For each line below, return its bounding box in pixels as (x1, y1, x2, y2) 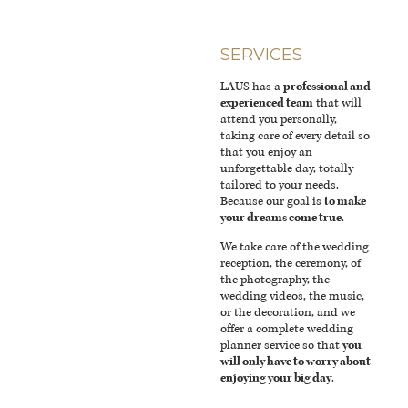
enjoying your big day (220, 371, 332, 386)
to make (324, 194, 367, 209)
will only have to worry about (220, 354, 372, 370)
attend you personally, (220, 112, 338, 127)
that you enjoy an (220, 145, 313, 160)
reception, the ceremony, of (220, 256, 362, 271)
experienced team (220, 96, 314, 111)
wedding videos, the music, (220, 289, 365, 304)
